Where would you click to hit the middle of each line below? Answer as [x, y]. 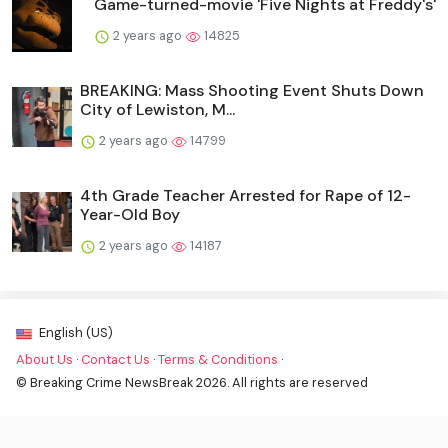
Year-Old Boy [130, 214]
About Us [44, 359]
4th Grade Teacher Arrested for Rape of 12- [245, 195]
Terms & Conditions [218, 359]
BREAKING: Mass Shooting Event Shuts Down [252, 90]
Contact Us [115, 359]
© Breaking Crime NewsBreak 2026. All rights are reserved [192, 382]
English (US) [74, 332]
